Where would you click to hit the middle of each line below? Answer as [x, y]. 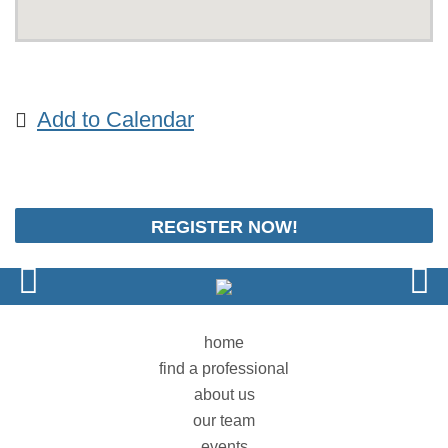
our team [224, 420]
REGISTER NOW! [224, 227]
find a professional [224, 368]
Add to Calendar [115, 119]
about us [224, 394]
